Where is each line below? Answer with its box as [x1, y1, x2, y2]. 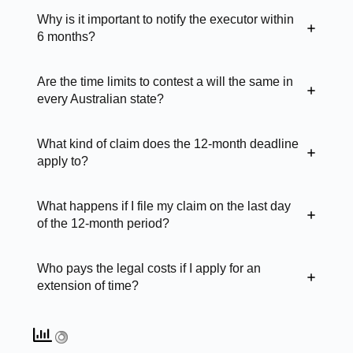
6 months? [36, 29, 95, 43]
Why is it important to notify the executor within [36, 12, 294, 26]
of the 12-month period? [36, 216, 169, 230]
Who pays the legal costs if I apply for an [36, 261, 261, 275]
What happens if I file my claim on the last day [36, 199, 291, 213]
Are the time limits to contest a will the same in [36, 74, 293, 88]
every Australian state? [36, 91, 164, 106]
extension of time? [36, 278, 139, 292]
